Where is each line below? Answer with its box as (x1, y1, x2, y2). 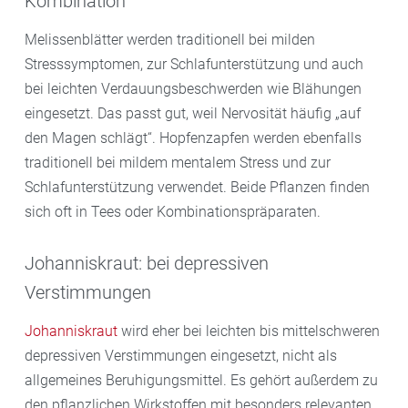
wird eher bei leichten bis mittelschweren (117, 321, 380, 340)
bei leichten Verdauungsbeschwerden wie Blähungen (25, 79, 362, 97)
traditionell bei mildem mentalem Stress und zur (25, 153, 331, 171)
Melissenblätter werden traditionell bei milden (25, 30, 315, 48)
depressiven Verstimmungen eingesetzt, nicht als (25, 346, 337, 364)
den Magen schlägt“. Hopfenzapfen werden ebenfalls (25, 128, 362, 147)
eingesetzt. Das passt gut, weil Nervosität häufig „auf (25, 104, 361, 122)
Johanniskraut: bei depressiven (25, 251, 269, 274)
